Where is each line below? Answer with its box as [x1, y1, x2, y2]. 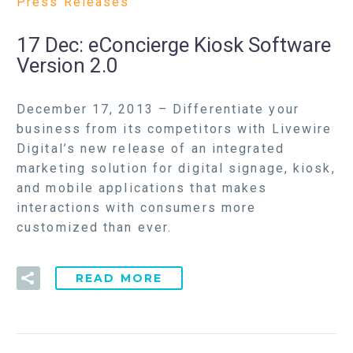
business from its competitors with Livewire [17, 121, 333, 136]
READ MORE [76, 271, 163, 286]
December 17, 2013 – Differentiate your [17, 101, 299, 117]
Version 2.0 [17, 54, 118, 78]
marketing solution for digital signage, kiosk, [17, 160, 336, 176]
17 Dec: [17, 33, 88, 58]
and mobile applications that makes [17, 180, 268, 195]
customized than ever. [17, 219, 173, 235]
